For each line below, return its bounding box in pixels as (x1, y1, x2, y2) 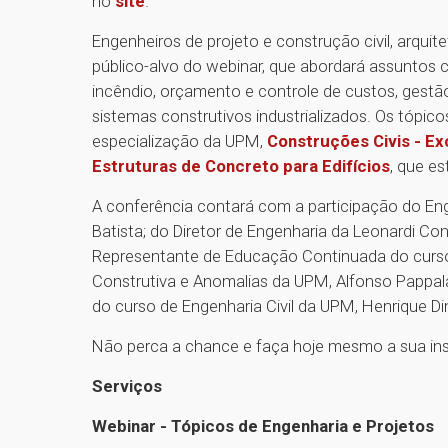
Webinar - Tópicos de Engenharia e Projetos (92, 415, 434, 436)
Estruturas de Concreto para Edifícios (92, 155, 390, 176)
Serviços (92, 375, 162, 396)
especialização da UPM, (92, 130, 267, 151)
